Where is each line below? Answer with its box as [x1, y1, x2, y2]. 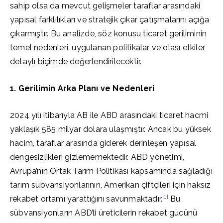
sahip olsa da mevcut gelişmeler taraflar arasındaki [10, 1, 201, 10]
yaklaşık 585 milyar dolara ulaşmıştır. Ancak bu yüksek [10, 124, 211, 134]
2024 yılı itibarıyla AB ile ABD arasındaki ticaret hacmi [10, 111, 209, 120]
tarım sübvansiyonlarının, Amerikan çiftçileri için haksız [10, 180, 211, 190]
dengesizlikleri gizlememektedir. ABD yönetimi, [10, 152, 185, 162]
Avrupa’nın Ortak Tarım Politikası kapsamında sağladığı [10, 166, 213, 176]
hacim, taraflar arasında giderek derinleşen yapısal [10, 138, 197, 148]
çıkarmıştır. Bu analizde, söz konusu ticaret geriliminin [10, 29, 207, 38]
